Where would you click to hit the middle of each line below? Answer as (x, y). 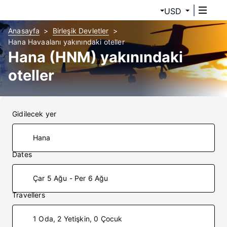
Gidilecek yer (34, 114)
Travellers (29, 195)
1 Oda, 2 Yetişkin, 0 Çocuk (78, 219)
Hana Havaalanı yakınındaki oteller (66, 42)
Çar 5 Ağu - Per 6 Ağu (71, 178)
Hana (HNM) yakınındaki (96, 57)
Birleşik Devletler (81, 31)
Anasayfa (24, 31)
